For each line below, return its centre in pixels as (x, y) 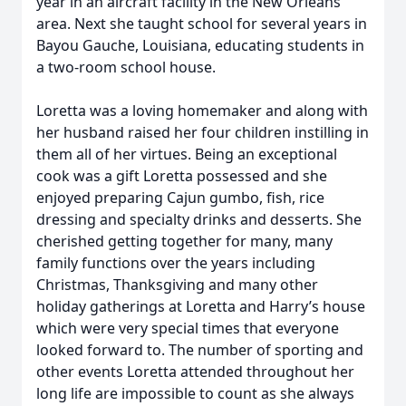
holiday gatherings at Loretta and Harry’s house (201, 306)
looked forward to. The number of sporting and (200, 350)
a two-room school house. (128, 67)
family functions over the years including (176, 263)
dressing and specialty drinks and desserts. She (199, 219)
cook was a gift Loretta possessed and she (182, 176)
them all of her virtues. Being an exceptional (187, 154)
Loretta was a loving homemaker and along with (202, 111)
